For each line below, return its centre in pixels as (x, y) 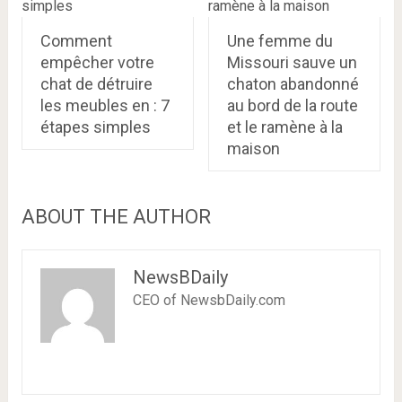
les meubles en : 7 (105, 105)
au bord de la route (292, 105)
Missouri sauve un (292, 62)
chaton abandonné (293, 84)
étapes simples (95, 127)
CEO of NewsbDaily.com (209, 300)
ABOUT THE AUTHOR (116, 217)
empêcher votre (97, 62)
